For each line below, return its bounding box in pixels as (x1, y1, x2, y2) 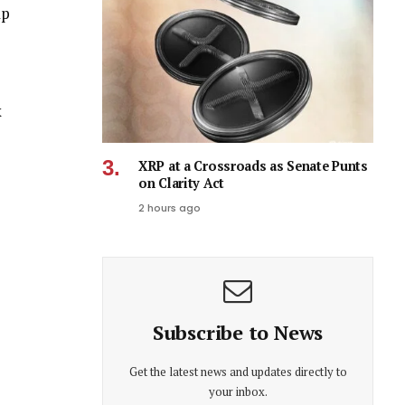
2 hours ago (138, 200, 201, 215)
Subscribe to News (152, 318, 324, 345)
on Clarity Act (138, 174, 224, 192)
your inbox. (208, 382, 268, 400)
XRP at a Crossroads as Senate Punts (138, 156, 368, 174)
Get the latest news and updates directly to (128, 363, 347, 380)
